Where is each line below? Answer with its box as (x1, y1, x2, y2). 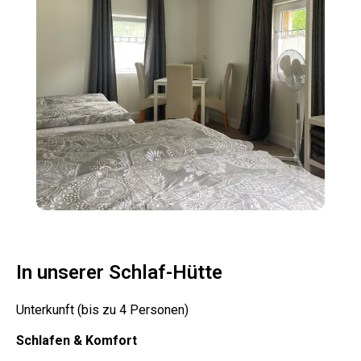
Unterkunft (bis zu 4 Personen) (16, 302, 189, 317)
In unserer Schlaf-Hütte (16, 261, 222, 284)
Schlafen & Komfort (16, 333, 137, 348)
